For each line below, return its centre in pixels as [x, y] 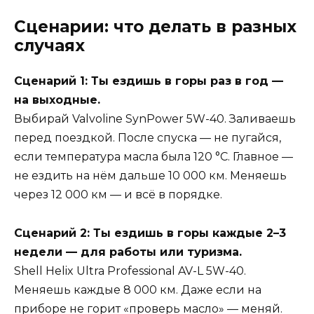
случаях [49, 46]
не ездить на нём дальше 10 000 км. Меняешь [150, 176]
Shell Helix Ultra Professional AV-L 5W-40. [130, 271]
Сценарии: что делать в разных [155, 27]
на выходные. [57, 100]
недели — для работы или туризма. [128, 252]
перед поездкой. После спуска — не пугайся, [148, 138]
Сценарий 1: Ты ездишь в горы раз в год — [149, 81]
